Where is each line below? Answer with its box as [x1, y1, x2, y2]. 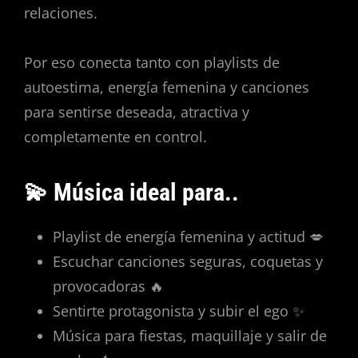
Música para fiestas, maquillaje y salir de [53, 326, 327, 346]
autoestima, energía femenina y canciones [24, 78, 309, 97]
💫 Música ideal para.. [24, 177, 239, 206]
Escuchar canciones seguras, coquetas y [53, 252, 323, 272]
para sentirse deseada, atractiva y [24, 102, 249, 122]
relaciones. [24, 2, 97, 22]
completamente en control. [24, 127, 207, 147]
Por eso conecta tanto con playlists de [24, 53, 280, 73]
